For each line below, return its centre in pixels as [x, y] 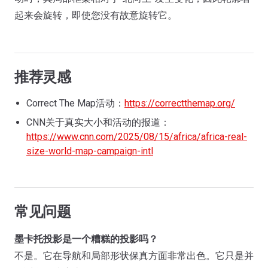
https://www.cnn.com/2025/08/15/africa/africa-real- [137, 137]
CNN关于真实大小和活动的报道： [98, 122]
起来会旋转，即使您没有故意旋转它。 [96, 15]
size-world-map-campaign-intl [90, 151]
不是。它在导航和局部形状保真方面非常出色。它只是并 [134, 256]
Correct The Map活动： [75, 103]
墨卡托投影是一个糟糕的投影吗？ [86, 239]
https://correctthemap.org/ [180, 103]
